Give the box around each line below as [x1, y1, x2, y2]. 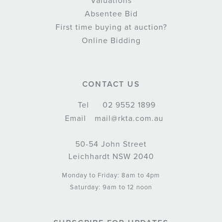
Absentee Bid [84, 9, 138, 19]
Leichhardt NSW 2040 [68, 152, 154, 162]
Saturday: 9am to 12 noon [70, 183, 152, 192]
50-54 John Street [75, 139, 147, 150]
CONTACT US [82, 79, 140, 90]
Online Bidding [81, 36, 141, 46]
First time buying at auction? [55, 22, 167, 33]
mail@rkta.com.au [92, 113, 164, 124]
